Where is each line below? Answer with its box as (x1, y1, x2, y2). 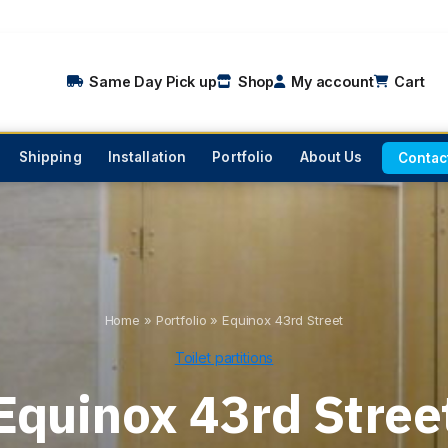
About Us (299, 148, 363, 165)
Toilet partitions (174, 348, 274, 366)
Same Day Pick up (89, 72, 217, 90)
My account (291, 72, 374, 90)
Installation (107, 148, 187, 165)
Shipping (18, 148, 82, 165)
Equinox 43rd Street (222, 311, 344, 328)
